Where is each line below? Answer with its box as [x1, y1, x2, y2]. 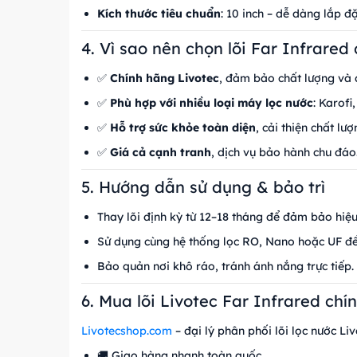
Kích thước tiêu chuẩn [97, 6, 221, 21]
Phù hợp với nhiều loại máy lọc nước [110, 96, 313, 110]
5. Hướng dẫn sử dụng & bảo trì [81, 177, 325, 197]
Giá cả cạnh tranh [110, 145, 211, 159]
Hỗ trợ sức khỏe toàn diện [110, 120, 256, 135]
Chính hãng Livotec [110, 71, 219, 85]
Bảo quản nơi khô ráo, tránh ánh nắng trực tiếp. [97, 259, 354, 273]
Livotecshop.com [81, 324, 172, 338]
